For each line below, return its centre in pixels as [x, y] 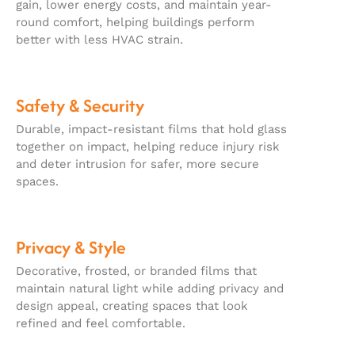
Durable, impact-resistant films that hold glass [151, 130]
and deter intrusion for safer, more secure [137, 164]
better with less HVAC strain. [99, 40]
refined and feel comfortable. [101, 324]
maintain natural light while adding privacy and [150, 289]
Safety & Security [80, 106]
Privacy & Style [71, 248]
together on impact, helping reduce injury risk [148, 147]
